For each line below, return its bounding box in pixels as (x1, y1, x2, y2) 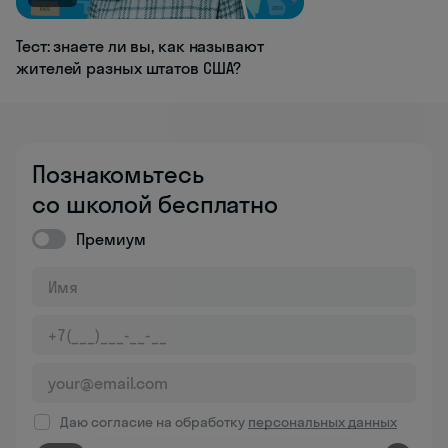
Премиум (76, 229, 146, 250)
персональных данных (248, 413, 397, 432)
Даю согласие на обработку (60, 413, 248, 432)
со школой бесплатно (32, 189, 279, 220)
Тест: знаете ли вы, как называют (16, 36, 264, 57)
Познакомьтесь (32, 159, 204, 190)
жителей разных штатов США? (16, 58, 242, 79)
